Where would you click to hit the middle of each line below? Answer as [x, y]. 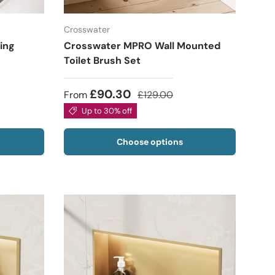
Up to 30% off [107, 110]
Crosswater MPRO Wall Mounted [142, 45]
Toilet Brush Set [102, 60]
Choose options [150, 141]
